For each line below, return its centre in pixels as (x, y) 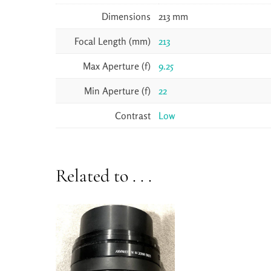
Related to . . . (104, 175)
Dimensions (126, 17)
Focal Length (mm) (113, 41)
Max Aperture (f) (117, 66)
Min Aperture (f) (117, 91)
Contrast (133, 116)
